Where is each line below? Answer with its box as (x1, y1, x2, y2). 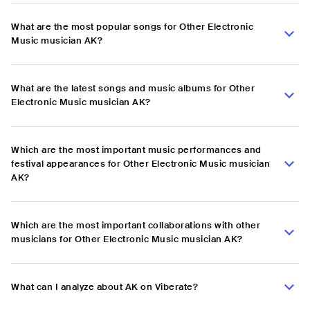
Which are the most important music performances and (11, 144, 262, 156)
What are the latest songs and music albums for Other (11, 82, 255, 95)
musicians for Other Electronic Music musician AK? (11, 233, 243, 246)
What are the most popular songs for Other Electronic (11, 21, 253, 33)
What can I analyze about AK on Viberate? (11, 281, 198, 293)
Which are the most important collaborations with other (11, 219, 260, 232)
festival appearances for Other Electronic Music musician (11, 158, 270, 170)
